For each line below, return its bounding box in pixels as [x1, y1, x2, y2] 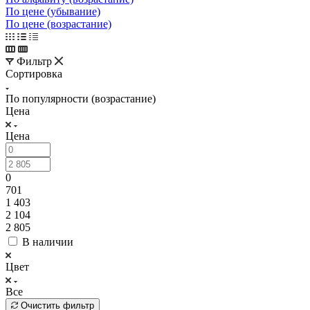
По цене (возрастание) [6, 17, 111, 30]
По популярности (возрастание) [6, 92, 156, 104]
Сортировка [6, 67, 62, 80]
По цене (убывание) [6, 5, 100, 17]
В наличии [22, 235, 73, 248]
